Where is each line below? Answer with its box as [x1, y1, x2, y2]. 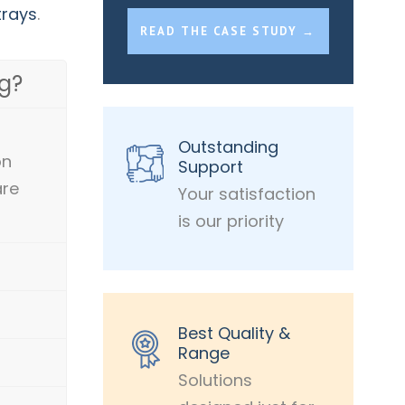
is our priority [177, 210, 284, 232]
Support [177, 155, 243, 178]
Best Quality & [177, 322, 290, 344]
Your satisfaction [177, 183, 316, 205]
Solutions [177, 369, 252, 391]
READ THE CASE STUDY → [140, 24, 316, 39]
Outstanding [177, 136, 278, 158]
